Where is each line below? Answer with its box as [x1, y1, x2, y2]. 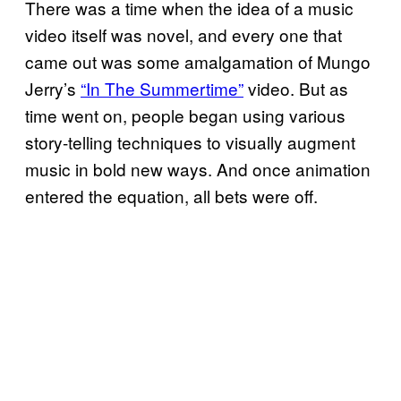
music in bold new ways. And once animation [25, 156, 371, 181]
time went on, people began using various [25, 102, 346, 127]
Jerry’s [25, 75, 81, 100]
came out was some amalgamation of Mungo [25, 48, 371, 73]
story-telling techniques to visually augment [25, 129, 355, 154]
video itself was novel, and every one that [25, 21, 342, 47]
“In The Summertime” [81, 75, 243, 100]
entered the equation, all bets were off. [25, 183, 318, 208]
